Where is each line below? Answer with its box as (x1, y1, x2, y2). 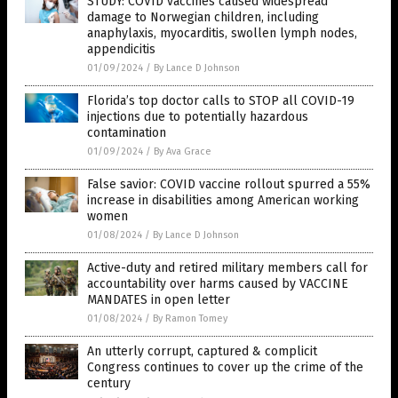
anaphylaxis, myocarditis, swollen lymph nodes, (87, 25, 357, 41)
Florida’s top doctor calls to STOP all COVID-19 (87, 92, 354, 108)
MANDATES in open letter (87, 291, 230, 307)
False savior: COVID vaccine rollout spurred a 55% (87, 176, 370, 192)
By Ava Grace (154, 145, 211, 157)
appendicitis (87, 41, 155, 57)
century (87, 375, 131, 391)
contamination (87, 124, 166, 140)
